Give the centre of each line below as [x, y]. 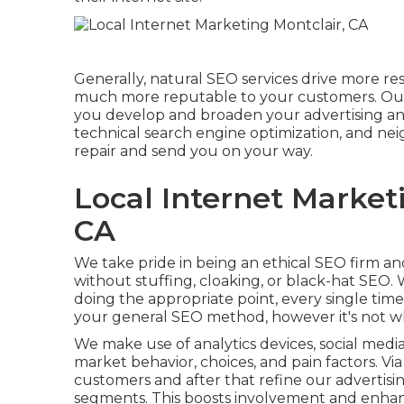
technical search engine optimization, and [225, 133]
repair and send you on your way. [193, 151]
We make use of [134, 344]
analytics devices [253, 344]
